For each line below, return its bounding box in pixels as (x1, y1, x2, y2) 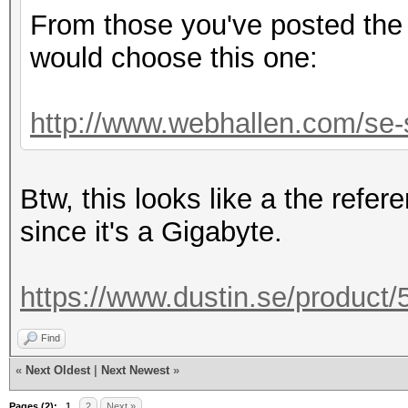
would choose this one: (30, 42, 318, 74)
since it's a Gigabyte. (20, 216, 282, 248)
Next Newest (101, 363, 169, 377)
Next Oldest (25, 363, 90, 377)
